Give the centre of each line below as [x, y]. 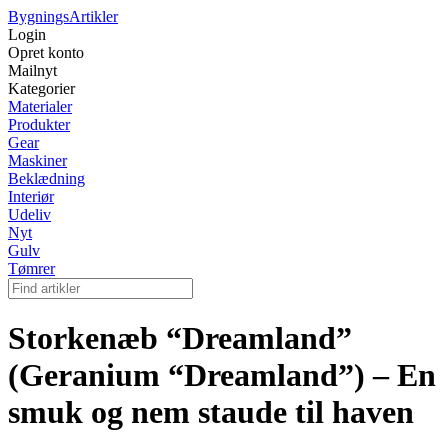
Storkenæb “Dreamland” [180, 338]
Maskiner [37, 160]
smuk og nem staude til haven [211, 412]
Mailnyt [32, 70]
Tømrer [31, 268]
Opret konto [46, 52]
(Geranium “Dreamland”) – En [222, 375]
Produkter [39, 124]
